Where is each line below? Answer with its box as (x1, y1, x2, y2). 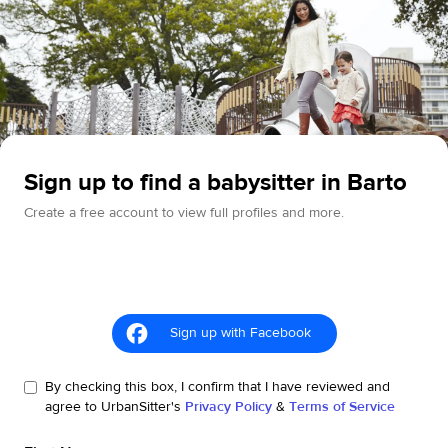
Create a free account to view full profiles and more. (24, 204, 344, 223)
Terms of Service (289, 398, 395, 417)
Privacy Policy (185, 398, 272, 417)
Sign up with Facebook (169, 324, 311, 343)
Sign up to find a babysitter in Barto (24, 167, 407, 199)
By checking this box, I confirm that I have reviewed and (45, 378, 390, 397)
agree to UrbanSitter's (45, 398, 181, 417)
